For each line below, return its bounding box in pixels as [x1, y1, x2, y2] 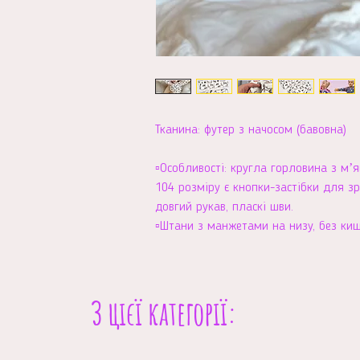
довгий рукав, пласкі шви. [155, 200, 293, 214]
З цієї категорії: [91, 292, 237, 333]
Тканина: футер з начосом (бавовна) [155, 123, 346, 137]
